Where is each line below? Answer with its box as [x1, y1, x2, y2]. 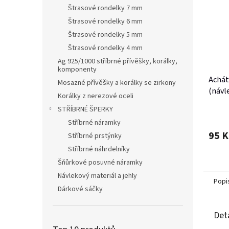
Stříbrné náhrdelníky [68, 144, 130, 154]
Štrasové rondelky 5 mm [68, 30, 143, 40]
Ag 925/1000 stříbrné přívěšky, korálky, [58, 56, 177, 66]
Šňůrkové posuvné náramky [58, 157, 143, 168]
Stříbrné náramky [68, 118, 121, 128]
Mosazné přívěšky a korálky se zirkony [58, 78, 176, 88]
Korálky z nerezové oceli [58, 91, 133, 101]
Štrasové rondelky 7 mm [68, 3, 143, 13]
